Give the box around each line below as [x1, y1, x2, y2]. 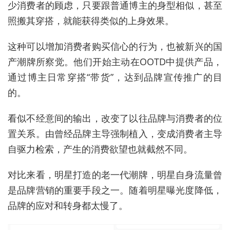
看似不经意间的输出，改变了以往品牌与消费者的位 [8, 112, 222, 125]
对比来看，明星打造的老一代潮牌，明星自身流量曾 [8, 168, 222, 181]
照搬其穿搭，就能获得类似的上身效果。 [8, 14, 174, 27]
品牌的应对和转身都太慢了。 [8, 199, 128, 212]
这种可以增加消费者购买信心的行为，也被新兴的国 [8, 40, 222, 53]
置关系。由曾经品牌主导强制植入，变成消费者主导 [8, 127, 222, 140]
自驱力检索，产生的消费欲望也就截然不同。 [8, 143, 193, 156]
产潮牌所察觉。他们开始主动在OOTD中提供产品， [8, 55, 222, 68]
